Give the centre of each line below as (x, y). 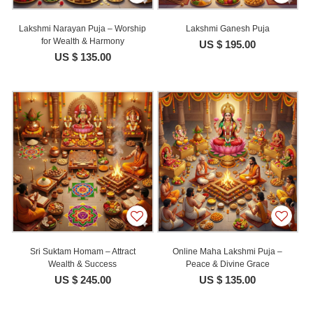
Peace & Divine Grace (227, 264)
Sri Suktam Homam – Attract (82, 251)
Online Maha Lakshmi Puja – (228, 251)
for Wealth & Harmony (82, 42)
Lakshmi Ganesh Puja (227, 29)
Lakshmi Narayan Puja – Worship (83, 29)
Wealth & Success (83, 264)
